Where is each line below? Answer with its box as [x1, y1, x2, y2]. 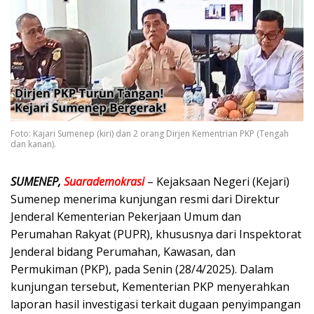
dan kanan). [11, 137, 56, 150]
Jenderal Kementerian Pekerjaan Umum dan [11, 208, 241, 224]
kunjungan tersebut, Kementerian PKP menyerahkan [11, 278, 289, 294]
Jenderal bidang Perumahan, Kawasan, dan [11, 243, 235, 259]
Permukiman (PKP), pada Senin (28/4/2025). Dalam [11, 261, 273, 277]
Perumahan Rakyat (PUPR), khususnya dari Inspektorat [11, 226, 301, 242]
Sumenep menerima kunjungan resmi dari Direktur [11, 191, 280, 207]
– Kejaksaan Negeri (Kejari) [144, 173, 289, 189]
